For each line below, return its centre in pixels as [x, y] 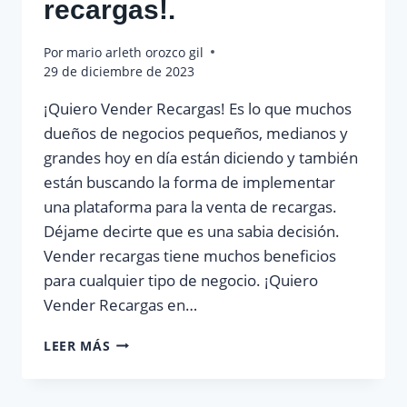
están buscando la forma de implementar [189, 182]
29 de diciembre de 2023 [119, 71]
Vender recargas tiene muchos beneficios [190, 255]
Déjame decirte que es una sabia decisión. [192, 231]
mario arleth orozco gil [135, 52]
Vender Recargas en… [120, 304]
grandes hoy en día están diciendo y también [201, 157]
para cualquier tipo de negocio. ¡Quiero [181, 280]
